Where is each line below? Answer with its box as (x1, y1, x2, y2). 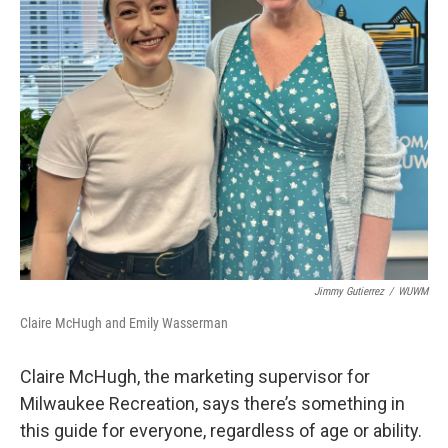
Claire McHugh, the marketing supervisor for (20, 366, 370, 388)
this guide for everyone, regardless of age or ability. (20, 420, 422, 442)
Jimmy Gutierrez (314, 285, 384, 299)
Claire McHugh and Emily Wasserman (20, 315, 228, 332)
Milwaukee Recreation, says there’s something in (20, 393, 405, 415)
